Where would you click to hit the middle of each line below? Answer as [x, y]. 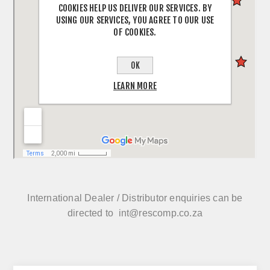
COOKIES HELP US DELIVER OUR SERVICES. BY [135, 8]
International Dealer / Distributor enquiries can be [135, 198]
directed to [90, 213]
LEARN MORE [135, 86]
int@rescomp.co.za [160, 213]
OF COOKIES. [135, 32]
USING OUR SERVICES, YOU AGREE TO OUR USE [135, 20]
